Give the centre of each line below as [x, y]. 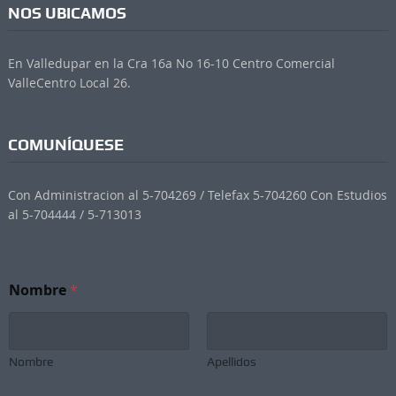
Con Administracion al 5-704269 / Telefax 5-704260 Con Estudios [197, 194]
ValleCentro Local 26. [69, 82]
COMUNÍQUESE [65, 144]
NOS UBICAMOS [67, 12]
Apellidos [231, 361]
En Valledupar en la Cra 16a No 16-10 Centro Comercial [171, 63]
